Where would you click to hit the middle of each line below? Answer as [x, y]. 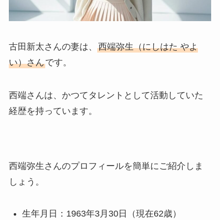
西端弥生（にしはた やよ [148, 46]
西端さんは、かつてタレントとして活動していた [106, 96]
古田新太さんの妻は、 [53, 46]
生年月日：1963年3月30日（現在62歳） [101, 213]
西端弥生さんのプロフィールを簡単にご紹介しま [106, 166]
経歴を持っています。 [53, 111]
